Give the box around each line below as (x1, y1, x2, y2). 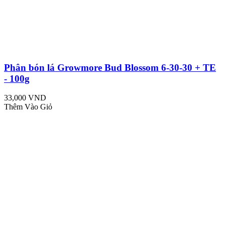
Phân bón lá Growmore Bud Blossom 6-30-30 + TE (4, 62, 216, 73)
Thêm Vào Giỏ (4, 102, 52, 111)
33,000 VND (4, 93, 46, 102)
